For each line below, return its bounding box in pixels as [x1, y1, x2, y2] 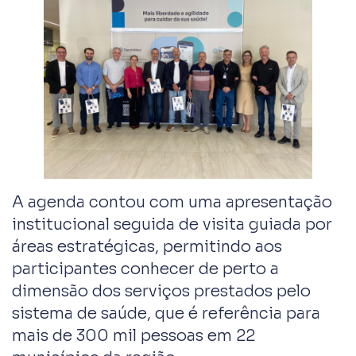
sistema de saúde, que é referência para [12, 303, 320, 323]
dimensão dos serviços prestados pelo [12, 281, 311, 301]
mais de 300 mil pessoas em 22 [12, 325, 255, 346]
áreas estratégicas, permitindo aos [12, 236, 282, 257]
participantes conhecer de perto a [12, 258, 279, 279]
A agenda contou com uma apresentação [12, 192, 332, 212]
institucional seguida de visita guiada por [12, 214, 332, 234]
